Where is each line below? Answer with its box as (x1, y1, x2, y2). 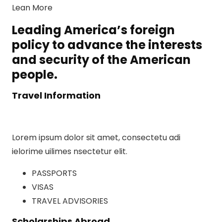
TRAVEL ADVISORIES (32, 195, 108, 207)
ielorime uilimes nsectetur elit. (12, 146, 127, 157)
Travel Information (12, 89, 101, 102)
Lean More (12, 2, 53, 13)
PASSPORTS (32, 167, 77, 179)
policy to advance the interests (12, 37, 202, 53)
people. (12, 66, 57, 83)
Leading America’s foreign (12, 22, 175, 38)
